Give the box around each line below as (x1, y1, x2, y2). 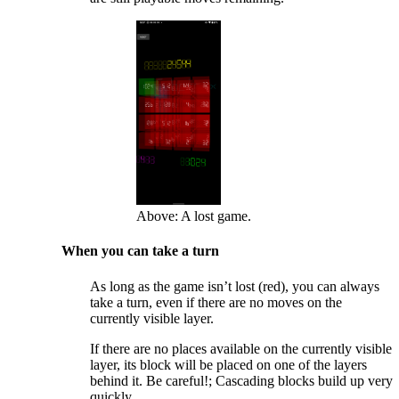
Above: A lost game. (135, 208, 251, 224)
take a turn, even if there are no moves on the (90, 294, 343, 310)
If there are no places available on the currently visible (90, 340, 393, 356)
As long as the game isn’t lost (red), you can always (90, 278, 380, 294)
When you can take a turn (61, 243, 220, 259)
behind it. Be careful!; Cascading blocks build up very (90, 372, 394, 388)
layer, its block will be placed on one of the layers (90, 356, 368, 372)
